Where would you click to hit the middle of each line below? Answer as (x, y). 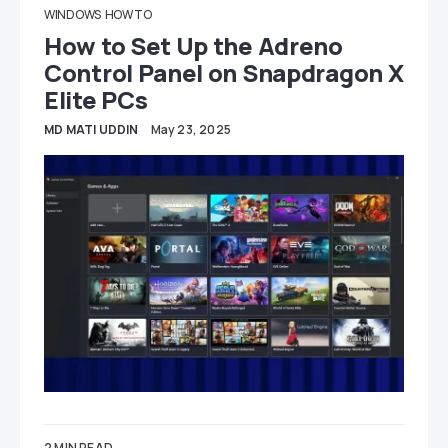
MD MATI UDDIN (91, 130)
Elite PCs (96, 100)
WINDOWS (72, 15)
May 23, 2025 (191, 130)
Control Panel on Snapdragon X (224, 73)
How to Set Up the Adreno (193, 46)
